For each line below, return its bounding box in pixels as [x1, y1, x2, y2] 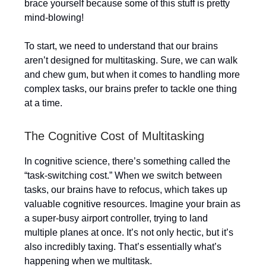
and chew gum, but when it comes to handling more [24, 69, 240, 80]
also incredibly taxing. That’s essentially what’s [24, 242, 221, 252]
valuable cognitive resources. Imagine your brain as [24, 199, 240, 209]
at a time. [24, 98, 62, 108]
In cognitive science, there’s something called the [24, 156, 230, 166]
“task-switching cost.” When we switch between [24, 170, 222, 180]
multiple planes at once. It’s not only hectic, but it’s [24, 227, 233, 237]
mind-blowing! [24, 12, 84, 23]
